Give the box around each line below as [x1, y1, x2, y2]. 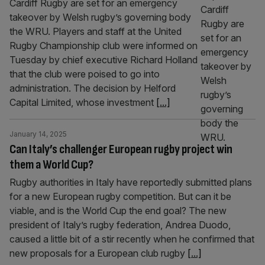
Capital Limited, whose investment [9, 96, 156, 108]
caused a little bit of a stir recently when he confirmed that [9, 233, 254, 245]
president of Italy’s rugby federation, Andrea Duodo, [9, 219, 231, 231]
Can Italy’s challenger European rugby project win [9, 141, 232, 157]
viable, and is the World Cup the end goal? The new [9, 205, 227, 216]
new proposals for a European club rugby [9, 247, 188, 259]
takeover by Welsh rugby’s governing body [9, 11, 191, 23]
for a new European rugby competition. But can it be [9, 190, 231, 202]
